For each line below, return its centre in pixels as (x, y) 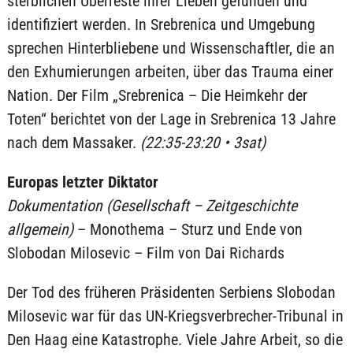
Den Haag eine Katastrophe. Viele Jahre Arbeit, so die (175, 340)
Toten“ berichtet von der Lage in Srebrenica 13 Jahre (171, 119)
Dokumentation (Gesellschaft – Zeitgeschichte (152, 206)
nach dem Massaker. (73, 143)
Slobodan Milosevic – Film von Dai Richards (145, 253)
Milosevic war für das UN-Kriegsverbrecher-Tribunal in (175, 316)
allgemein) (40, 229)
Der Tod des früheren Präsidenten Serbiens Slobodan (171, 292)
